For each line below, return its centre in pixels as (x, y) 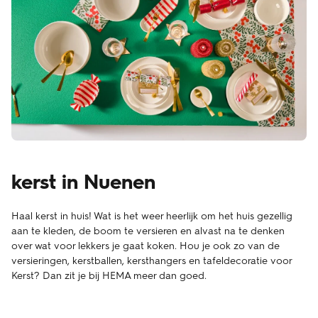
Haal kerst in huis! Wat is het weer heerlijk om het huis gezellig (152, 216)
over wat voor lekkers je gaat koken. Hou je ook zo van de (146, 246)
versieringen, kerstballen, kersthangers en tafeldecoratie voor (152, 261)
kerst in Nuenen (83, 181)
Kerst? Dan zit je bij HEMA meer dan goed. (109, 275)
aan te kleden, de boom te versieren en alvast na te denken (148, 231)
